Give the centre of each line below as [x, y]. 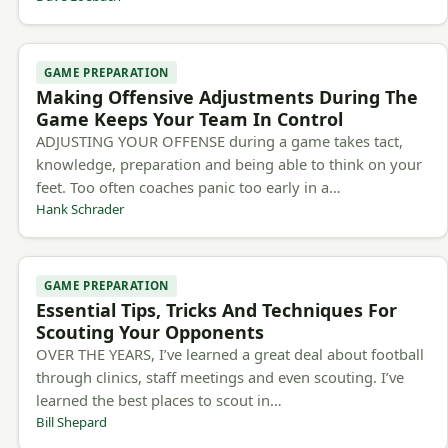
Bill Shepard [72, 422]
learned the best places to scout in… [159, 400]
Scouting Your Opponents [150, 332]
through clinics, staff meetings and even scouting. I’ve [220, 377]
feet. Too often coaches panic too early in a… [189, 186]
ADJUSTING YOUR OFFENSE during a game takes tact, [220, 140]
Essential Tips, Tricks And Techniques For [217, 310]
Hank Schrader [80, 208]
